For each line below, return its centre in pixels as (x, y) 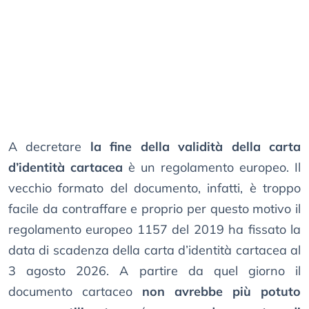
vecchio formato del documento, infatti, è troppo (154, 188)
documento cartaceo (75, 292)
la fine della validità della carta (196, 147)
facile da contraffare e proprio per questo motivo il (154, 209)
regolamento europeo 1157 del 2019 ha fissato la (154, 230)
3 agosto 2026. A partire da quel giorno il (154, 271)
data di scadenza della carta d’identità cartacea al (154, 250)
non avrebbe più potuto (221, 292)
